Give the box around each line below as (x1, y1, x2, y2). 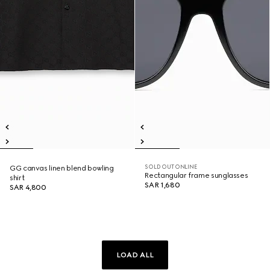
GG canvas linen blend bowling (10, 164, 114, 172)
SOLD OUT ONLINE (145, 163, 197, 170)
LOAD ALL (116, 251, 154, 259)
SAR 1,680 (145, 181, 180, 189)
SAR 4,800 (10, 183, 46, 192)
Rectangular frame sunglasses (145, 171, 248, 180)
